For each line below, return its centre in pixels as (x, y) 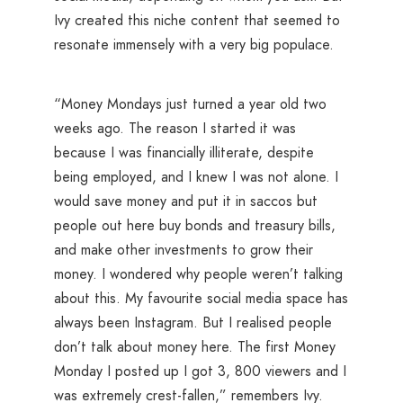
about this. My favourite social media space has (201, 298)
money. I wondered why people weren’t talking (198, 273)
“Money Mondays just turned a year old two (190, 103)
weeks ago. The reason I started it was (175, 128)
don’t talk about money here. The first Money (195, 346)
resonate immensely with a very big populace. (194, 45)
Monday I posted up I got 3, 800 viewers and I (200, 371)
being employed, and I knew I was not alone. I (196, 176)
